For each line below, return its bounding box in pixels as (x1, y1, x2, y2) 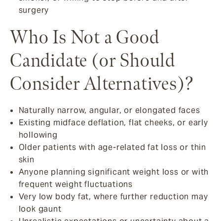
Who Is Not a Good (10, 26, 159, 49)
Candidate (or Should (10, 49, 175, 73)
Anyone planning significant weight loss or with (18, 167, 209, 178)
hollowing (18, 130, 58, 141)
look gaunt (18, 204, 62, 215)
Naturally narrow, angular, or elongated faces (18, 105, 200, 116)
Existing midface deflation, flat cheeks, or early (18, 117, 208, 128)
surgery (18, 4, 49, 15)
